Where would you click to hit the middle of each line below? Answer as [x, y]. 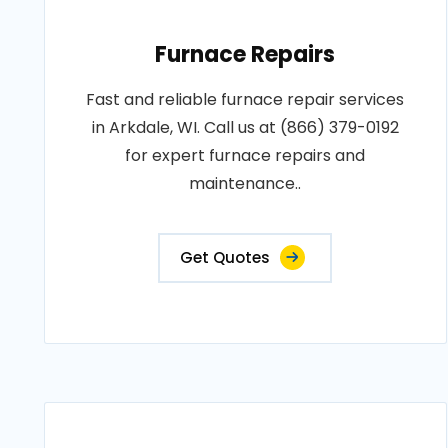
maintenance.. [245, 183]
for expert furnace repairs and [245, 155]
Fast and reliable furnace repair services [245, 99]
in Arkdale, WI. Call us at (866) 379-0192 [245, 127]
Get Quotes [225, 257]
